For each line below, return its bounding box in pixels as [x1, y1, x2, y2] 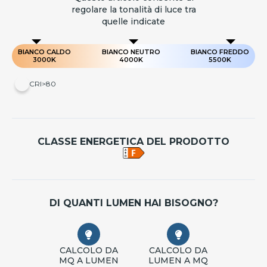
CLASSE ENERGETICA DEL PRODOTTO [38, 136, 229, 148]
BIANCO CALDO [18, 48, 71, 57]
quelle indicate [102, 16, 165, 27]
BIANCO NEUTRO [101, 48, 160, 57]
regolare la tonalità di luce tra [71, 4, 196, 15]
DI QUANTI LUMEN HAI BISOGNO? [49, 197, 218, 209]
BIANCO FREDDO [191, 48, 249, 57]
